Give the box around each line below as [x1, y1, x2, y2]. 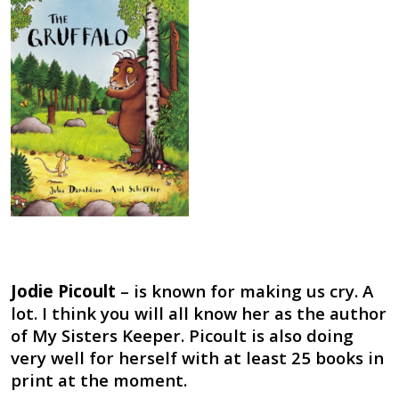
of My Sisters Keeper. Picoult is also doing [10, 324, 354, 347]
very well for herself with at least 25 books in [10, 346, 384, 370]
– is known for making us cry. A [115, 280, 373, 303]
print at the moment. [10, 369, 187, 392]
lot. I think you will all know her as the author [10, 302, 387, 325]
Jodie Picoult [10, 280, 116, 303]
